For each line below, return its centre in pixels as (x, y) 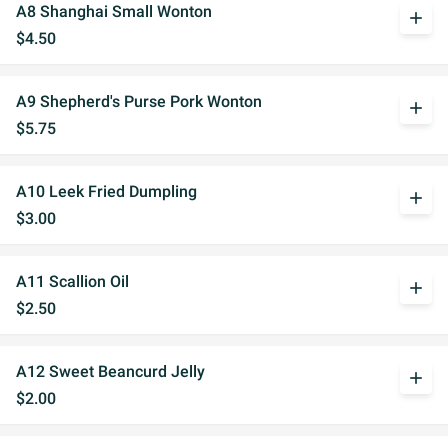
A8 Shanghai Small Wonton (114, 11)
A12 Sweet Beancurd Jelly (110, 371)
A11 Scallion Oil (72, 281)
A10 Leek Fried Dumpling (106, 191)
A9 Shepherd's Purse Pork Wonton (139, 101)
